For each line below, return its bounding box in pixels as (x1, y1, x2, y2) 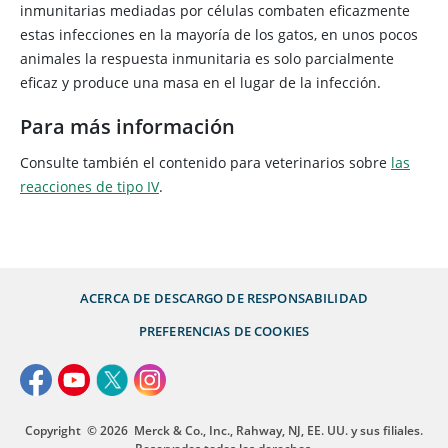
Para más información (20, 113, 235, 140)
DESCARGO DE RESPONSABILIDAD (154, 289, 368, 307)
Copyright (25, 422, 81, 439)
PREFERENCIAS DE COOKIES (138, 322, 310, 340)
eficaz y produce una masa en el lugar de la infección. (20, 73, 381, 92)
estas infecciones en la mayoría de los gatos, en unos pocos (20, 25, 418, 44)
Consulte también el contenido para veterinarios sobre (20, 153, 391, 172)
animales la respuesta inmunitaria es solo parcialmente (20, 49, 394, 68)
